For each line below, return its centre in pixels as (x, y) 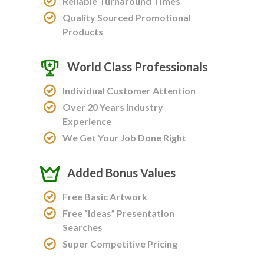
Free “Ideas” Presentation (118, 213)
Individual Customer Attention (129, 91)
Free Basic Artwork (105, 197)
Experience (87, 121)
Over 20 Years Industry (113, 107)
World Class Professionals (137, 67)
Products (83, 32)
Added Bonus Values (121, 173)
